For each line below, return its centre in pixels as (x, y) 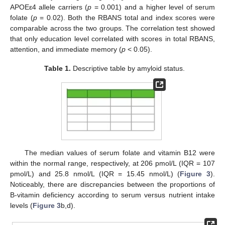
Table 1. (58, 68)
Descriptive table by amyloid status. (128, 68)
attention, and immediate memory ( (66, 49)
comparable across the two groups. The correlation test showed (113, 28)
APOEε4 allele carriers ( (49, 7)
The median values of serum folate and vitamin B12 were (120, 152)
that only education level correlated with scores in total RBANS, (113, 38)
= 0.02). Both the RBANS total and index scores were (126, 17)
